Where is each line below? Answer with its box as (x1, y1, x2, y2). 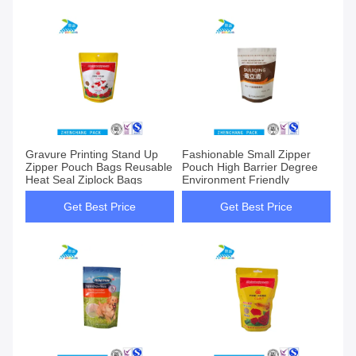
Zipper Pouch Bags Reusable (25, 161, 172, 174)
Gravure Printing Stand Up (25, 148, 158, 161)
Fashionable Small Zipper (182, 148, 311, 161)
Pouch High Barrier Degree (182, 161, 318, 174)
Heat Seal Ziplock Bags (25, 173, 142, 187)
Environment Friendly (182, 173, 289, 187)
